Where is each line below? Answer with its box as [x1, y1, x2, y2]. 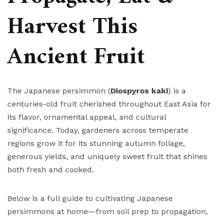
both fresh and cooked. [7, 165, 94, 175]
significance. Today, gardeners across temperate [7, 126, 188, 135]
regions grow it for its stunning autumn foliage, [7, 139, 185, 148]
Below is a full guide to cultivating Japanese [7, 194, 173, 203]
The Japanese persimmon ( [7, 86, 110, 96]
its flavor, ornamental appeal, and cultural [7, 112, 166, 122]
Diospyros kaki [110, 86, 168, 96]
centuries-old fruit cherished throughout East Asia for [7, 99, 211, 109]
